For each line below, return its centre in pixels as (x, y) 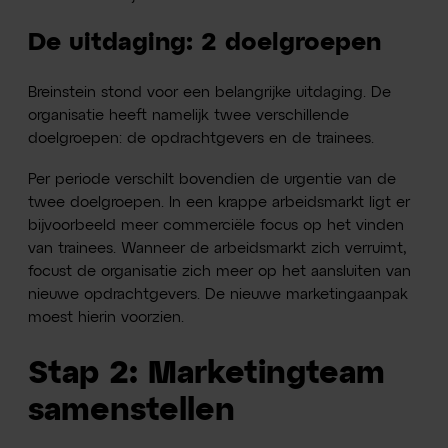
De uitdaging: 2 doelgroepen (205, 43)
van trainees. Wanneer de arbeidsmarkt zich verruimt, (217, 248)
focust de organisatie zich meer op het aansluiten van (220, 271)
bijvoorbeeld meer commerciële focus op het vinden (216, 225)
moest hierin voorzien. (106, 317)
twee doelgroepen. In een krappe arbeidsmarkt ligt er (219, 202)
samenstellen (132, 410)
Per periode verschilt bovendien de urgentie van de (212, 179)
